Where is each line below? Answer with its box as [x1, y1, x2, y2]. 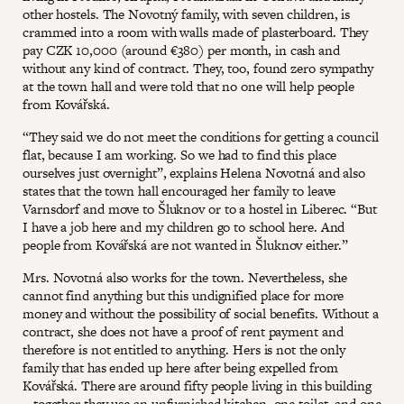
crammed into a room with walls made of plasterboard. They [23, 22, 369, 41]
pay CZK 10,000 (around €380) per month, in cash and [23, 40, 340, 60]
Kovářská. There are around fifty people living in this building [23, 375, 372, 395]
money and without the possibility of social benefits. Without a [23, 303, 379, 323]
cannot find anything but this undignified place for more [23, 285, 344, 305]
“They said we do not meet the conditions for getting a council [23, 126, 379, 146]
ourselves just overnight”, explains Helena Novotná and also [23, 162, 366, 182]
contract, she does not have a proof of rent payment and [23, 321, 344, 341]
